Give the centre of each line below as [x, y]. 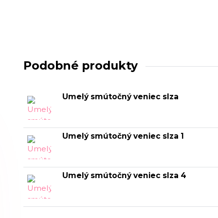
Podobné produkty [81, 65]
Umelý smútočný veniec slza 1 [123, 136]
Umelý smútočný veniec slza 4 [124, 175]
